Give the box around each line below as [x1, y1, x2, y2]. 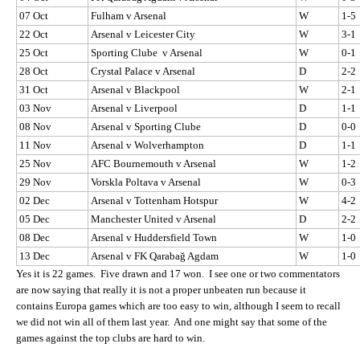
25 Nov [19, 157, 51, 170]
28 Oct [19, 64, 48, 77]
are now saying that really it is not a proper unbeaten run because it [16, 283, 306, 296]
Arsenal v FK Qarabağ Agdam [91, 249, 219, 262]
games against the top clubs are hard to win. [16, 331, 205, 344]
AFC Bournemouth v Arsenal [91, 157, 216, 170]
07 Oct [19, 9, 48, 22]
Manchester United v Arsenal [91, 212, 216, 225]
